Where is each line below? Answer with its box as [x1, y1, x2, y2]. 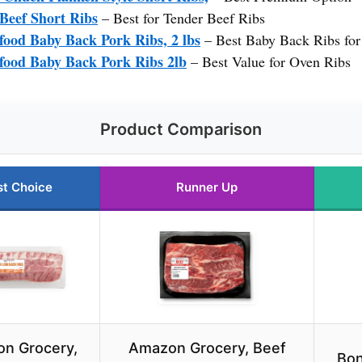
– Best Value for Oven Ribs [187, 52, 351, 72]
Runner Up [176, 179, 238, 196]
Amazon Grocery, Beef [128, 339, 286, 357]
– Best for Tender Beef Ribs [98, 8, 265, 28]
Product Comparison [100, 120, 262, 140]
